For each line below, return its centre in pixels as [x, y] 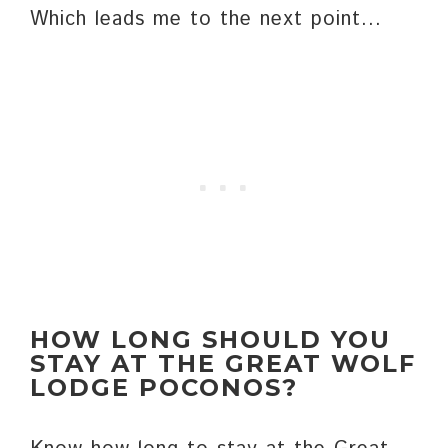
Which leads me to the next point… [206, 20]
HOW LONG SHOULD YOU [210, 340]
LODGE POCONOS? [164, 388]
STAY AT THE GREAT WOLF [223, 364]
